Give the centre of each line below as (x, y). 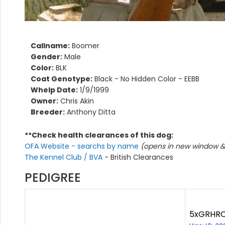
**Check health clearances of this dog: (99, 135)
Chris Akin (76, 101)
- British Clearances (139, 157)
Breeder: (48, 112)
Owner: (44, 101)
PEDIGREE (53, 178)
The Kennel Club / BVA (65, 157)
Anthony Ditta (90, 112)
